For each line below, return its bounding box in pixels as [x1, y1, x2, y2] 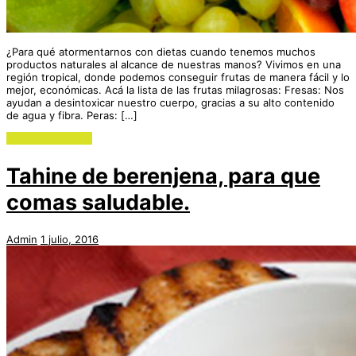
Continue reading [6, 132, 92, 145]
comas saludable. [6, 188, 190, 215]
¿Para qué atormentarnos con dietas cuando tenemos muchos [6, 45, 315, 59]
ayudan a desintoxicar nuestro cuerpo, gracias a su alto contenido [6, 96, 335, 110]
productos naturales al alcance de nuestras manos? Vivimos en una [6, 58, 341, 72]
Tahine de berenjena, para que [6, 162, 320, 189]
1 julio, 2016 [41, 232, 99, 246]
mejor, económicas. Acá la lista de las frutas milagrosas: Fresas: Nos [6, 83, 344, 97]
